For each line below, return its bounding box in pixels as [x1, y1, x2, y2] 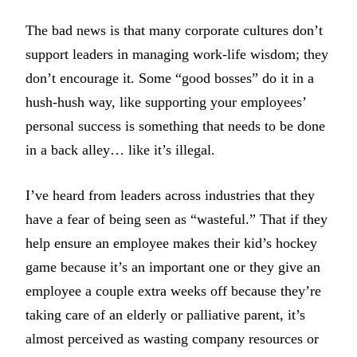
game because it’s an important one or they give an [25, 259, 320, 276]
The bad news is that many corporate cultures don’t [25, 22, 323, 39]
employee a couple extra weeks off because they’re [25, 283, 321, 300]
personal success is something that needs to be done [25, 118, 325, 135]
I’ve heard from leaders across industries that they [25, 187, 315, 204]
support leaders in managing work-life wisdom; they [25, 46, 328, 63]
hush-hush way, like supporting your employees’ [25, 94, 306, 111]
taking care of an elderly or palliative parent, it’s [25, 307, 305, 324]
